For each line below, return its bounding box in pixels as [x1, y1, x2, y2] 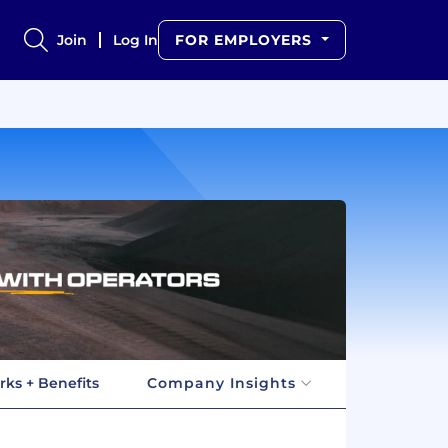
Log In [113, 31, 159, 49]
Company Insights [147, 373, 296, 392]
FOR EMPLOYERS [175, 31, 318, 49]
